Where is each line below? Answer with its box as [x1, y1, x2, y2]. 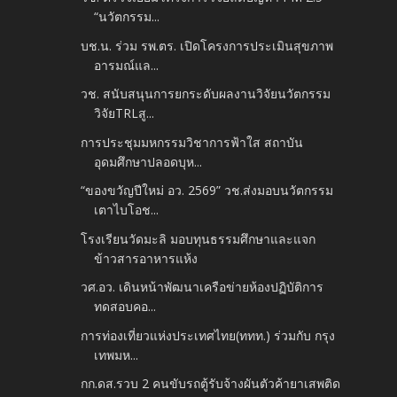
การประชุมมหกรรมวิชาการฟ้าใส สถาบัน [81, 133, 304, 151]
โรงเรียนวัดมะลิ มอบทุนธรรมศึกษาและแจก [81, 230, 316, 247]
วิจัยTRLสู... [94, 105, 155, 122]
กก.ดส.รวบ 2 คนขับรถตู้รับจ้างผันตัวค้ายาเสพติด [81, 375, 341, 393]
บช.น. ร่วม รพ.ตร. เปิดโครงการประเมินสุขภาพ [81, 36, 334, 54]
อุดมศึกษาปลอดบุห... [94, 152, 203, 170]
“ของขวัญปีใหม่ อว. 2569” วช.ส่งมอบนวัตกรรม [81, 182, 334, 199]
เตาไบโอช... [94, 201, 160, 219]
